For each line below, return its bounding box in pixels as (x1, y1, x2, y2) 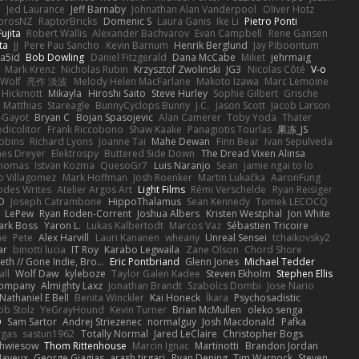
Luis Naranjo (153, 158, 211, 172)
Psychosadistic (234, 290, 301, 305)
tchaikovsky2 (272, 230, 331, 244)
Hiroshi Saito (87, 86, 146, 100)
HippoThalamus (107, 194, 181, 208)
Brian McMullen (172, 302, 242, 317)
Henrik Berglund (173, 38, 248, 52)
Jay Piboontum (253, 38, 320, 52)
